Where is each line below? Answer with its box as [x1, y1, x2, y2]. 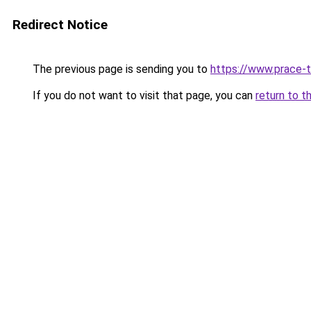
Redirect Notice [12, 17, 108, 33]
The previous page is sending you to [30, 62, 210, 76]
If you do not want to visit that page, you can [30, 89, 255, 102]
